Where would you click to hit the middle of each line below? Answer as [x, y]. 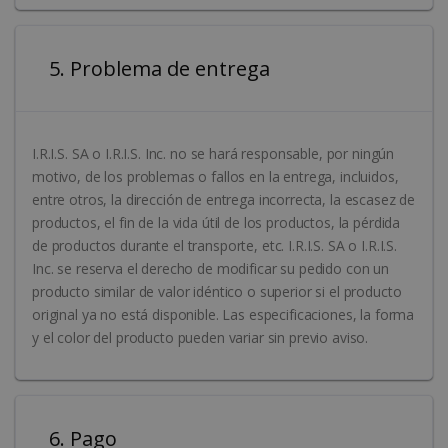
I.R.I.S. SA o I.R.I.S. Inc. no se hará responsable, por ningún [213, 154]
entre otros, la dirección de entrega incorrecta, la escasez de [224, 200]
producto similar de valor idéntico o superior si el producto [217, 292]
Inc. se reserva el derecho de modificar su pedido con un [210, 269]
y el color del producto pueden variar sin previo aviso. [200, 338]
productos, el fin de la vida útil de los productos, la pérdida [216, 223]
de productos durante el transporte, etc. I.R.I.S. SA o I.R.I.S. [214, 246]
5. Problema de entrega [232, 68]
